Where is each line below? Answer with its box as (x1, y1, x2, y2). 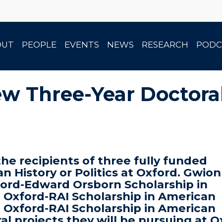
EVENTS (64, 40, 99, 50)
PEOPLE (22, 40, 56, 50)
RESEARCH (142, 40, 188, 50)
